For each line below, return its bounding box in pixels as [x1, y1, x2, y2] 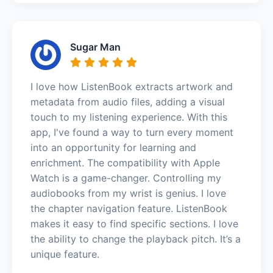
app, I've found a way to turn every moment [30, 126, 233, 138]
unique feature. [30, 247, 99, 260]
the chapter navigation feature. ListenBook [30, 202, 227, 214]
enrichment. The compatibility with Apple [30, 156, 220, 169]
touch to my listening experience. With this [30, 110, 227, 123]
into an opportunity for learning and [30, 141, 196, 154]
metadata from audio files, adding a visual [30, 95, 225, 108]
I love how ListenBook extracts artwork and [30, 80, 233, 93]
